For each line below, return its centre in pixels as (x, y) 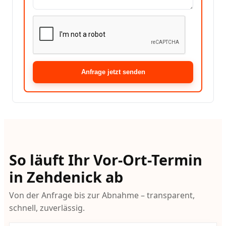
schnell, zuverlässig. (47, 208)
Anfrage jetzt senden (113, 72)
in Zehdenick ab (66, 177)
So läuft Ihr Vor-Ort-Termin (105, 159)
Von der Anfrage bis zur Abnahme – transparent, (102, 195)
